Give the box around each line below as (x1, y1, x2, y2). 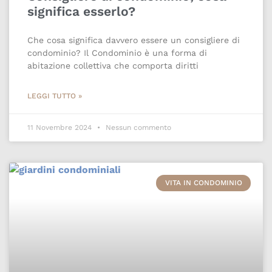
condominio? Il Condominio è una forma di (27, 48, 207, 58)
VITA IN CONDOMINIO (165, 178, 242, 188)
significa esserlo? (27, 4, 135, 19)
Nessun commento (103, 123, 171, 132)
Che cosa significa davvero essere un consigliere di (27, 35, 240, 46)
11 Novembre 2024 (27, 123, 94, 132)
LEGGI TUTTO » (27, 92, 82, 101)
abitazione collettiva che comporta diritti (27, 61, 199, 71)
